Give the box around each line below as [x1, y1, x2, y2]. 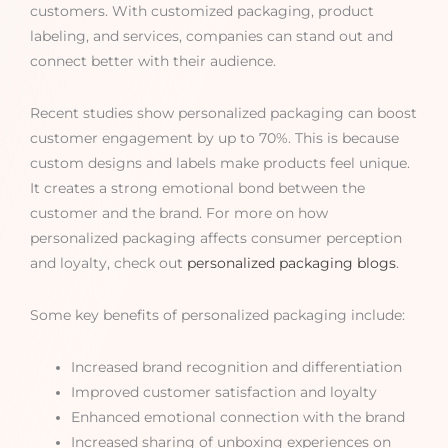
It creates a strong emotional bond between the [30, 179, 365, 196]
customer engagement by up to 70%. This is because [30, 129, 399, 146]
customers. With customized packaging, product [30, 3, 374, 20]
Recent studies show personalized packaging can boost [30, 104, 417, 121]
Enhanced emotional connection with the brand [71, 408, 406, 425]
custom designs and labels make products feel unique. [30, 154, 410, 171]
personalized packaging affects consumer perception [30, 229, 402, 246]
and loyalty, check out [30, 254, 187, 271]
